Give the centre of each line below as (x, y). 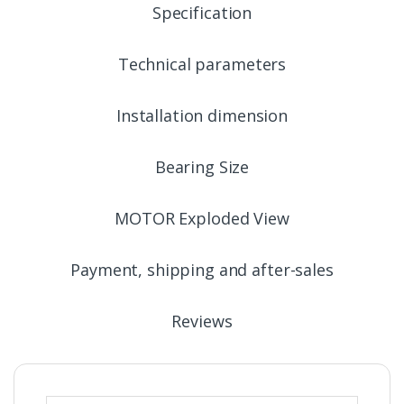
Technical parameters (202, 64)
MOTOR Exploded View (202, 219)
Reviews (202, 321)
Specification (202, 13)
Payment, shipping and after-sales (202, 270)
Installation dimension (202, 116)
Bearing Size (202, 167)
